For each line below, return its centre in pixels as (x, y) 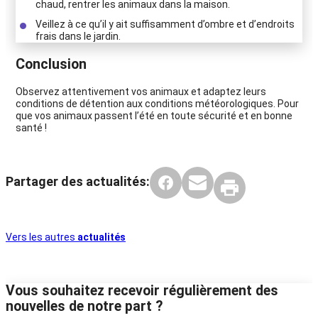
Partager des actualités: (78, 181)
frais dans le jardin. (78, 36)
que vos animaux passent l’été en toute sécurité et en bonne (154, 116)
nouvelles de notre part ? (84, 307)
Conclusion (51, 64)
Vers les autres (42, 237)
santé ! (31, 128)
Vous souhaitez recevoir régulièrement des (142, 291)
